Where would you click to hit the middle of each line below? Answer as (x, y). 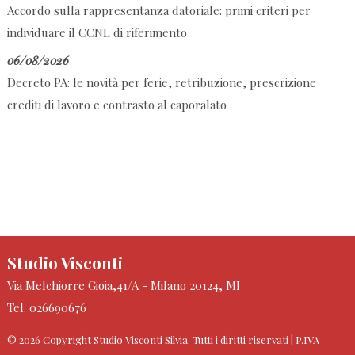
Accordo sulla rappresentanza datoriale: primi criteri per (158, 10)
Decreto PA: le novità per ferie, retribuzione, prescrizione (161, 82)
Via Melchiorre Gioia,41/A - (78, 285)
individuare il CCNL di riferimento (97, 32)
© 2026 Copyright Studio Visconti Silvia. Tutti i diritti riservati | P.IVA (163, 340)
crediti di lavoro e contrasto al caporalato (116, 104)
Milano (168, 285)
